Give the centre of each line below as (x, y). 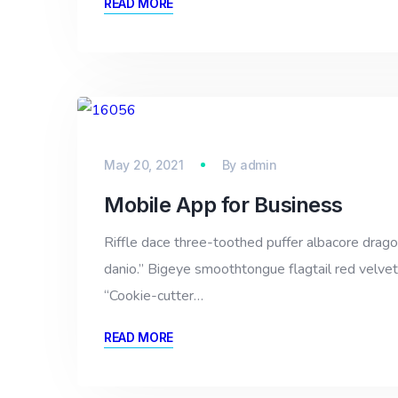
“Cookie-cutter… (154, 296)
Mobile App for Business (223, 205)
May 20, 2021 (144, 165)
